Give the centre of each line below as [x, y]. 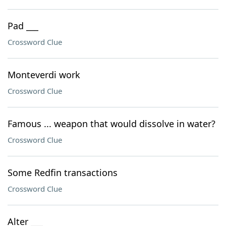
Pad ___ [23, 26]
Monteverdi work [44, 75]
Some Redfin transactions [63, 173]
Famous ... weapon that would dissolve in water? [111, 124]
